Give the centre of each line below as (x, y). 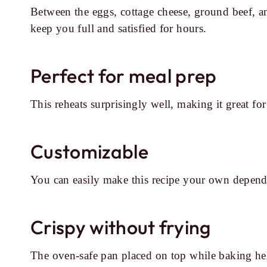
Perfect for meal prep (124, 76)
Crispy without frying (121, 227)
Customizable (89, 151)
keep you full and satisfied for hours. (119, 28)
